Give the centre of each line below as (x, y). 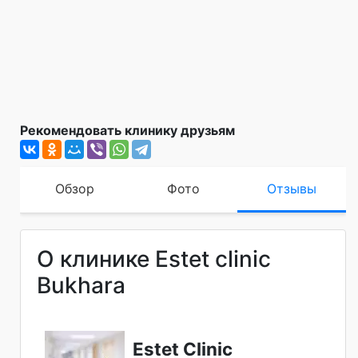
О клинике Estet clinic (154, 259)
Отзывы (292, 188)
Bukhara (81, 285)
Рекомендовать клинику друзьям (127, 130)
